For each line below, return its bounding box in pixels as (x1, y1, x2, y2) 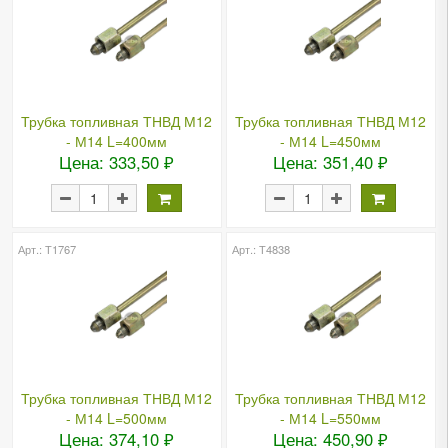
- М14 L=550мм (280, 408, 382, 429)
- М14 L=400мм (66, 130, 168, 151)
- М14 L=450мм (280, 130, 382, 151)
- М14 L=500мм (66, 408, 168, 429)
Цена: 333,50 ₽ (59, 149, 175, 174)
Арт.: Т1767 (18, 241, 77, 258)
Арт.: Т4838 (232, 241, 291, 258)
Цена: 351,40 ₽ (273, 149, 389, 174)
